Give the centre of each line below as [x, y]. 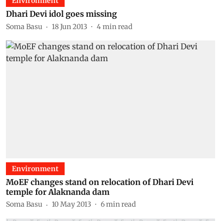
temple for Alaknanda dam [58, 192]
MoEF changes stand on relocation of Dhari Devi [100, 182]
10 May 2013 [72, 204]
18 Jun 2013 [70, 26]
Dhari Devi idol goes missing [61, 14]
